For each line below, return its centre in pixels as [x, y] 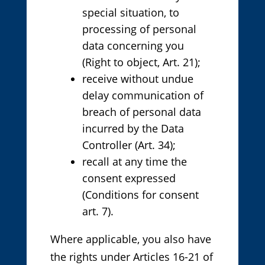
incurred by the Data [133, 129]
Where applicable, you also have [130, 239]
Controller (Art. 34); [129, 145]
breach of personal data [141, 112]
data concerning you [133, 46]
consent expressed [129, 178]
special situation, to [130, 13]
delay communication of [143, 96]
